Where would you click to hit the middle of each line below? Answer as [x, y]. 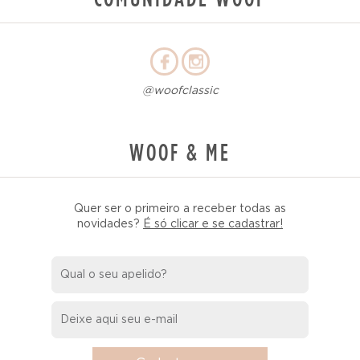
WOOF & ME [180, 152]
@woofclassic [180, 91]
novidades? [110, 224]
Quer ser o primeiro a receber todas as [180, 209]
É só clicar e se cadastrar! [213, 224]
